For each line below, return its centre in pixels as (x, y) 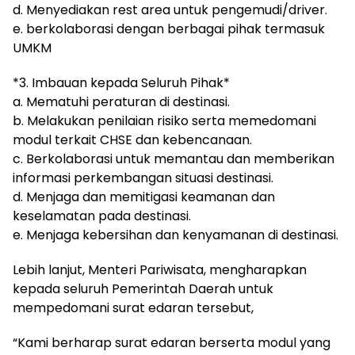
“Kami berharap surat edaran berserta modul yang (172, 342)
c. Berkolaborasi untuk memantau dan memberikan (174, 158)
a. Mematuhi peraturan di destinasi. (121, 101)
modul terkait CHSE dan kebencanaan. (132, 139)
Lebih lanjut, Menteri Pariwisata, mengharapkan (160, 269)
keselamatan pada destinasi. (102, 216)
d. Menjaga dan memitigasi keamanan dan (144, 197)
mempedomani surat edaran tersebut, (133, 307)
